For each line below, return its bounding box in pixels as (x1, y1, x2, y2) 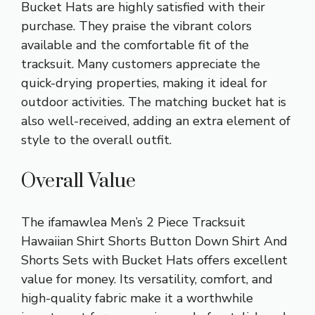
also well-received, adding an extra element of (21, 112, 290, 129)
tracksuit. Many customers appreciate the (21, 55, 260, 72)
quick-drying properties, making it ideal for (21, 74, 267, 91)
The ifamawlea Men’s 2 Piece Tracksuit (21, 213, 245, 231)
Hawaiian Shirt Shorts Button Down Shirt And (21, 232, 288, 250)
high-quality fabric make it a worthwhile (21, 289, 253, 307)
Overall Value (21, 168, 136, 193)
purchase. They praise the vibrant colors (21, 17, 252, 34)
